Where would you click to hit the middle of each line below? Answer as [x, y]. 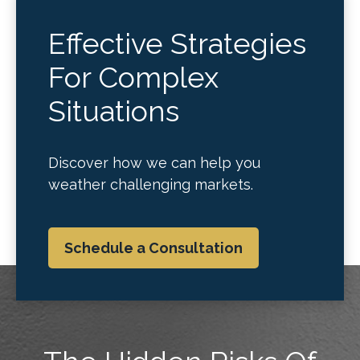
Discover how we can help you [154, 163]
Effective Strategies [177, 43]
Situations [114, 111]
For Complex [133, 77]
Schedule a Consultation [153, 248]
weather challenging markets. [151, 184]
